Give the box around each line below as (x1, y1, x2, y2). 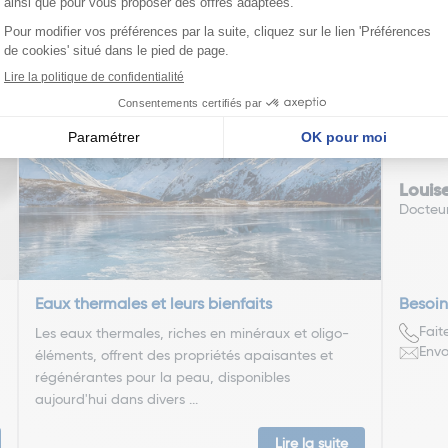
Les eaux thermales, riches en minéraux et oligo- (35, 326, 350, 341)
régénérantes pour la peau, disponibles (35, 370, 291, 385)
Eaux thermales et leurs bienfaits (35, 296, 273, 313)
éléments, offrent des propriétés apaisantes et (35, 348, 334, 363)
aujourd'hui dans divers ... (35, 392, 199, 407)
